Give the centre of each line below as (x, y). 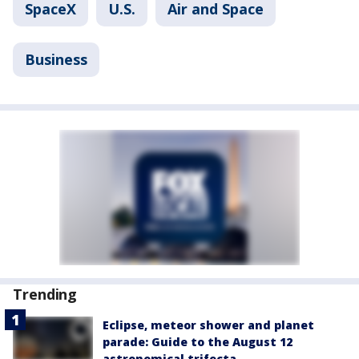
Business (56, 59)
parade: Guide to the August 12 (198, 341)
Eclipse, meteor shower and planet (208, 325)
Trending (45, 294)
